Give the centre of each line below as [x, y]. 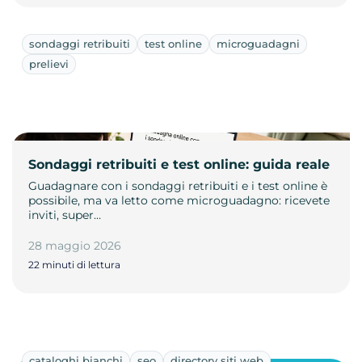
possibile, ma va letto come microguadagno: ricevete [179, 201]
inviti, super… [65, 215]
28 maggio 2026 [75, 246]
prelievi [49, 64]
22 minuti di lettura [74, 265]
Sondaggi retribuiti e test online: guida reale [179, 165]
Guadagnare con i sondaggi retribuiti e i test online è [178, 186]
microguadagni [258, 44]
